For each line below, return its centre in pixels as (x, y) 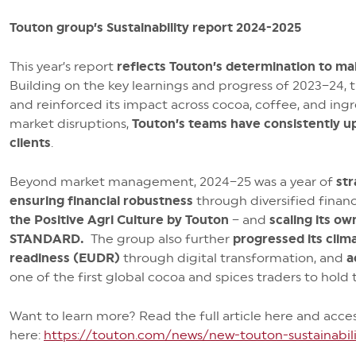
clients (30, 143)
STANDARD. (50, 239)
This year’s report (63, 66)
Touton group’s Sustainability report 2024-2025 (155, 27)
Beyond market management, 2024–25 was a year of (173, 182)
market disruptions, (71, 124)
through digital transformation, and (235, 258)
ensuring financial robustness (101, 201)
